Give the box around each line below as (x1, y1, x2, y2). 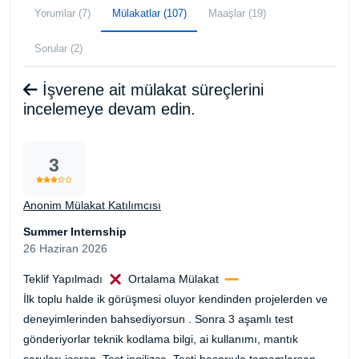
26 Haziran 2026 (23, 241, 107, 255)
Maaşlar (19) (208, 6, 266, 19)
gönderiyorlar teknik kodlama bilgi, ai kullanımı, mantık (23, 332, 298, 345)
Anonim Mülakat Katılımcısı (23, 198, 161, 212)
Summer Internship (23, 224, 127, 238)
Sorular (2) (34, 42, 83, 54)
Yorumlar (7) (34, 6, 91, 19)
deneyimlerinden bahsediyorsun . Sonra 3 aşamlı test (23, 312, 293, 325)
